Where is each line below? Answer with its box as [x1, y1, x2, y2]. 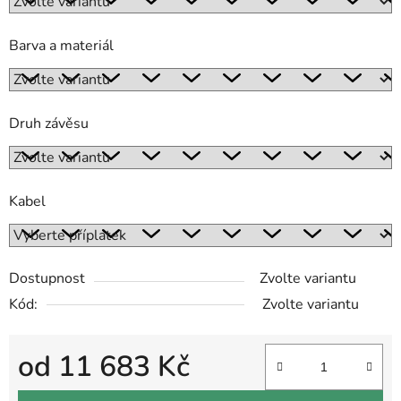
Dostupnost [9, 269, 85, 289]
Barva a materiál [9, 36, 114, 56]
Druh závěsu [9, 114, 89, 134]
